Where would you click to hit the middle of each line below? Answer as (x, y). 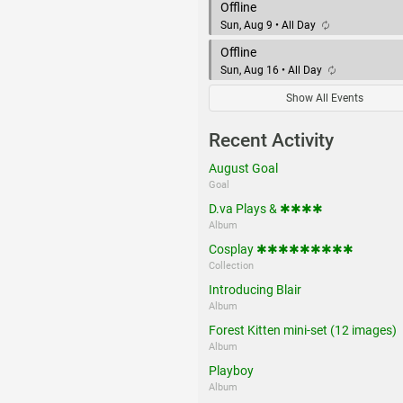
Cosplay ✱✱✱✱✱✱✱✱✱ (281, 249)
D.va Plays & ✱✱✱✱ (266, 208)
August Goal (243, 168)
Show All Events (324, 98)
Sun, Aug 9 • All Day (269, 25)
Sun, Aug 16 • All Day (273, 70)
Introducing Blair (255, 289)
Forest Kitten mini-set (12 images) (303, 330)
